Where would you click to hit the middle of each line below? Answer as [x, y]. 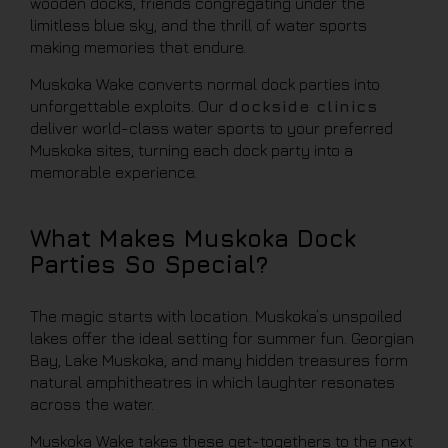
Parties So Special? [149, 264]
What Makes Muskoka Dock [193, 238]
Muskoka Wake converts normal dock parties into [205, 84]
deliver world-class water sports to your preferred [211, 128]
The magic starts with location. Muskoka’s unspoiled [216, 316]
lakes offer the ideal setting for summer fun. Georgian [222, 338]
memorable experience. [113, 172]
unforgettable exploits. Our [129, 106]
